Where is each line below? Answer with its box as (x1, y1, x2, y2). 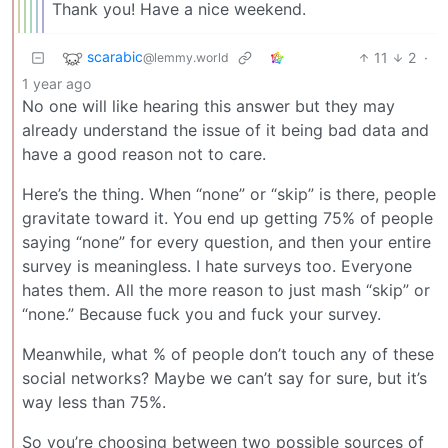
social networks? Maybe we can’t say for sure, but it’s (22, 367, 427, 388)
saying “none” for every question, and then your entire (22, 231, 431, 252)
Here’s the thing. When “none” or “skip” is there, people (22, 183, 436, 204)
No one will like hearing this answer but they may (22, 95, 395, 116)
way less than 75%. (22, 391, 166, 412)
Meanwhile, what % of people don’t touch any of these (22, 343, 434, 364)
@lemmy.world (143, 50, 229, 66)
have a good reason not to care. (22, 143, 266, 164)
